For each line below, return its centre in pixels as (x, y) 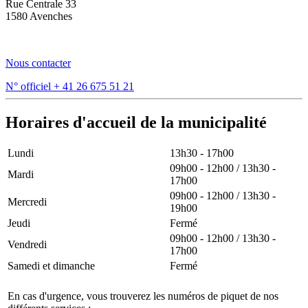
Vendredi (27, 245)
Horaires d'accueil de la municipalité (136, 122)
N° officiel (28, 86)
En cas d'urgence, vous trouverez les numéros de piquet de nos (143, 296)
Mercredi (27, 202)
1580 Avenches (39, 16)
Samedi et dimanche (51, 266)
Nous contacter (38, 63)
